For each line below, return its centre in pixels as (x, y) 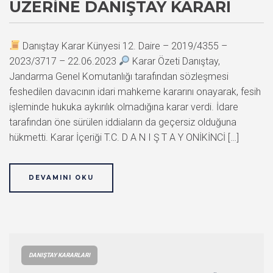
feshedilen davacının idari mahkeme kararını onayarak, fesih (135, 91)
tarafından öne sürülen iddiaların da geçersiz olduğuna (123, 122)
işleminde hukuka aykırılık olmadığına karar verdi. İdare (124, 107)
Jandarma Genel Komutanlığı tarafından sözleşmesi (119, 76)
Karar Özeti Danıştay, (175, 61)
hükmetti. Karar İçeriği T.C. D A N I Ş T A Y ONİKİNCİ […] (124, 137)
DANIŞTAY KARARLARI (59, 255)
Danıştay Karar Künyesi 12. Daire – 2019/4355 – (124, 46)
